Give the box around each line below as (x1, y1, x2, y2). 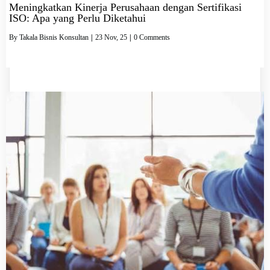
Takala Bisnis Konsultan (19, 33, 89, 42)
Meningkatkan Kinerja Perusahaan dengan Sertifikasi (9, 1, 242, 14)
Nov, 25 (104, 33, 127, 42)
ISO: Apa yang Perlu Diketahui (9, 12, 146, 25)
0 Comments (134, 33, 170, 42)
